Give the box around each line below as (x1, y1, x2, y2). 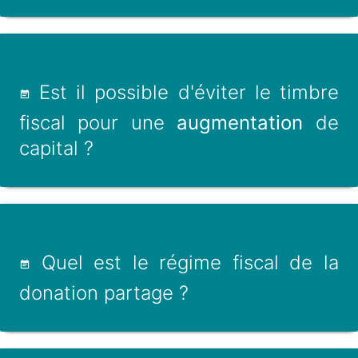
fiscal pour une (19, 111, 177, 134)
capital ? (19, 137, 93, 160)
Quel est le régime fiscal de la (30, 251, 339, 274)
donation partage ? (19, 281, 189, 304)
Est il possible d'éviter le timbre (30, 81, 339, 104)
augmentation (177, 111, 304, 134)
